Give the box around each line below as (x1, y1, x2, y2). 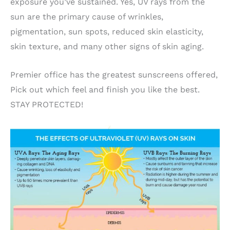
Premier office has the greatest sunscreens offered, (10, 69, 218, 80)
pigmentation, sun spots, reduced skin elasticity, (10, 27, 203, 37)
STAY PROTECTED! (10, 99, 83, 109)
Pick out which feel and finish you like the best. (10, 84, 200, 94)
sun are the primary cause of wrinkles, (10, 12, 163, 22)
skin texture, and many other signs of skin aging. (10, 42, 204, 52)
